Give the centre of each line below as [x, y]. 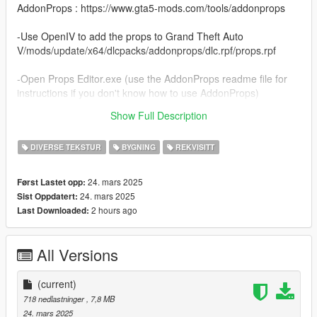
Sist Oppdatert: [47, 196]
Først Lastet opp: [51, 182]
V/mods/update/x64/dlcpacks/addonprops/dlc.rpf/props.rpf [146, 50]
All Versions [77, 254]
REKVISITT [194, 146]
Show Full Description [159, 115]
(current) [57, 283]
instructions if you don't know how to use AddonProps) [138, 92]
